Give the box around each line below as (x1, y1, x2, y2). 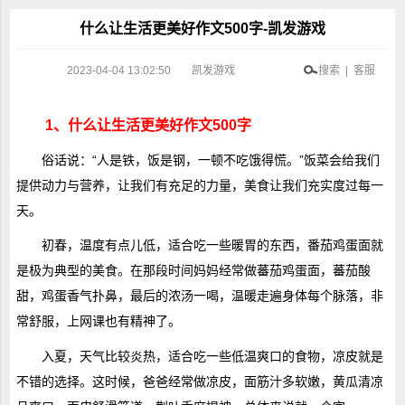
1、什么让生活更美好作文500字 (44, 117, 251, 133)
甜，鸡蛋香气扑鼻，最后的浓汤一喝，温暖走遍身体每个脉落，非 (15, 288, 383, 304)
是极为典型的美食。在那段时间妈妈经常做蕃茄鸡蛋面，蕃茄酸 (15, 263, 371, 278)
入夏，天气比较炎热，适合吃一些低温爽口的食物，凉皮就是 (41, 348, 383, 363)
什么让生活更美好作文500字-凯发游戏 (80, 21, 325, 36)
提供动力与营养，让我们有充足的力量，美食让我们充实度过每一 (15, 178, 383, 193)
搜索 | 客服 (318, 63, 376, 77)
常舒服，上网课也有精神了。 (15, 314, 181, 329)
